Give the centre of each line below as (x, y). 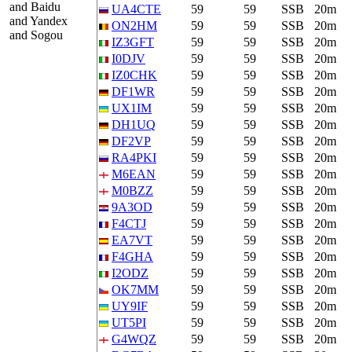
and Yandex (37, 21)
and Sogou (35, 35)
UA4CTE (136, 9)
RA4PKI (134, 158)
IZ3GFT (133, 42)
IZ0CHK (134, 75)
